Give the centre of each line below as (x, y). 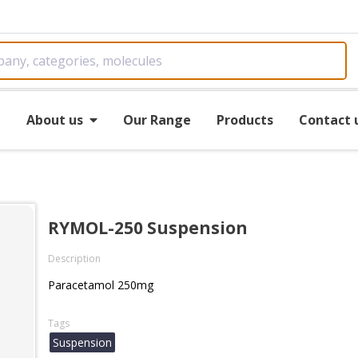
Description (74, 259)
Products (245, 119)
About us (54, 119)
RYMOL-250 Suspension (148, 228)
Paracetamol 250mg (101, 285)
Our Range (157, 119)
